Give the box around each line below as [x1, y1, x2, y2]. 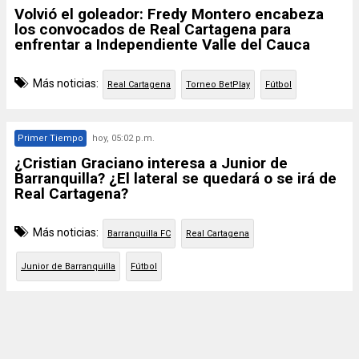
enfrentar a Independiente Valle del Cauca [14, 35, 310, 54]
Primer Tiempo [18, 133, 83, 143]
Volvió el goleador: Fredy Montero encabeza [14, 5, 324, 23]
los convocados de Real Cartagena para [14, 20, 291, 38]
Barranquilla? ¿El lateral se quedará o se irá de [14, 169, 337, 188]
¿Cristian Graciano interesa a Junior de [14, 154, 288, 172]
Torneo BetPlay [186, 79, 250, 90]
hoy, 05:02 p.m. [92, 133, 155, 143]
